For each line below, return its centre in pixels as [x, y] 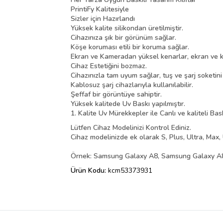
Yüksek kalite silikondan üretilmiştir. [127, 28]
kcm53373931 [130, 171]
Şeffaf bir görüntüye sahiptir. [116, 95]
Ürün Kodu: [89, 171]
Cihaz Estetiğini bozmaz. [109, 66]
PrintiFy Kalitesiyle [100, 9]
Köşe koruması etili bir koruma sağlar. [130, 47]
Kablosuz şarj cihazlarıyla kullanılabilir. [132, 85]
